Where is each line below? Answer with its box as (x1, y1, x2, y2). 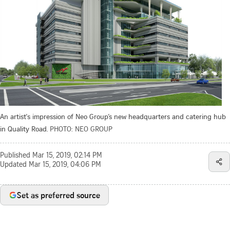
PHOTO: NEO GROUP (50, 124, 112, 134)
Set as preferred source (17, 189, 100, 201)
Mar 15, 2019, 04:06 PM (29, 162, 101, 169)
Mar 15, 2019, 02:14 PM (32, 152, 102, 160)
